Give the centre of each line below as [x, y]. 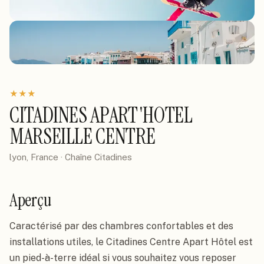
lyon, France [34, 157]
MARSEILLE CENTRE [82, 136]
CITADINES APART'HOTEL [101, 115]
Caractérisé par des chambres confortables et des [121, 226]
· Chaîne [76, 157]
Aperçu [31, 200]
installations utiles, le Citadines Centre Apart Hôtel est [131, 242]
